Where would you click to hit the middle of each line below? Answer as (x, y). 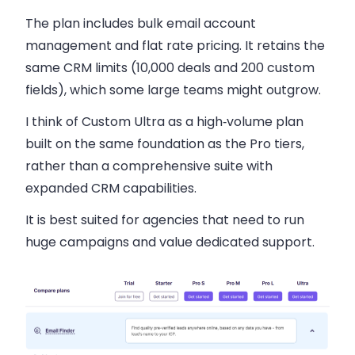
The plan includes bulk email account (141, 23)
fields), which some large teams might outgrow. (173, 90)
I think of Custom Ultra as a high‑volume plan (164, 121)
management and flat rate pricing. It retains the (175, 45)
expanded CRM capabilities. (111, 188)
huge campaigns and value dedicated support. (170, 242)
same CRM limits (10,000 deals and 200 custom (170, 67)
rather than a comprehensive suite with (149, 166)
